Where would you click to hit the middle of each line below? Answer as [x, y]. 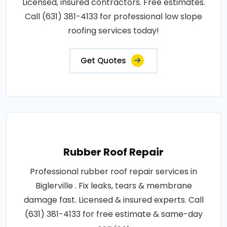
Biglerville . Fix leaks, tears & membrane [113, 186]
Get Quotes [103, 61]
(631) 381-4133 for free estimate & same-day [113, 214]
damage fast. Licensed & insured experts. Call [113, 200]
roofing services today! [113, 31]
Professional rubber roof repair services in [113, 172]
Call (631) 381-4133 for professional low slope [113, 17]
